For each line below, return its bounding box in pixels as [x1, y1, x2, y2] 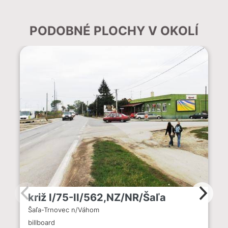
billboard [28, 219, 55, 226]
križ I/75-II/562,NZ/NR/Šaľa [28, 191, 166, 204]
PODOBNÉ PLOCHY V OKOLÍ [30, 23, 198, 38]
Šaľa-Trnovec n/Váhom [28, 206, 99, 214]
